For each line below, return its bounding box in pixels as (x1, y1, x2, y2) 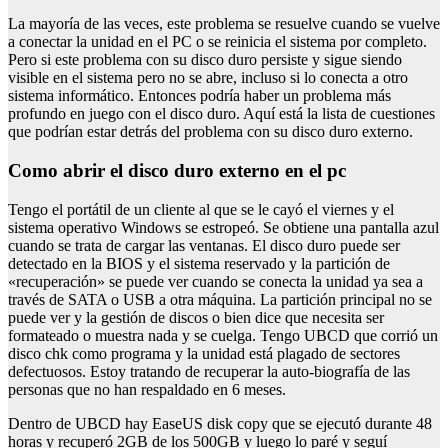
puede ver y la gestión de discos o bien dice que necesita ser (8, 308, 384, 326)
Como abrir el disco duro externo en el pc (22, 160, 346, 182)
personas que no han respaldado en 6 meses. (8, 380, 286, 398)
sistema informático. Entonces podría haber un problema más (8, 87, 391, 105)
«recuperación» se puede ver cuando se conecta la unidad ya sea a (8, 272, 423, 290)
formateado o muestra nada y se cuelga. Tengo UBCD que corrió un (8, 326, 438, 344)
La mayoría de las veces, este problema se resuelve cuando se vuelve (8, 15, 440, 33)
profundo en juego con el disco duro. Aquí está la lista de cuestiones (8, 105, 435, 123)
